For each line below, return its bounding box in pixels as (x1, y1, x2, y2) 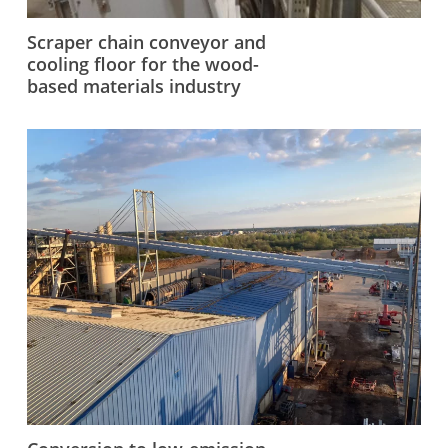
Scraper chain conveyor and (26, 29, 266, 54)
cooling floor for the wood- (26, 51, 259, 76)
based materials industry (26, 73, 241, 98)
